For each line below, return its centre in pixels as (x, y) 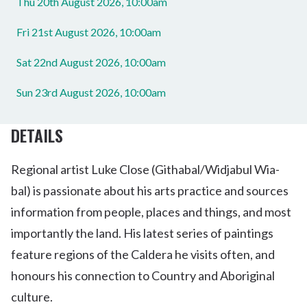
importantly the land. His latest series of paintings (142, 233)
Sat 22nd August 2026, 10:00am (91, 62)
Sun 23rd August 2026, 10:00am (91, 92)
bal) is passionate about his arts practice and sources (150, 191)
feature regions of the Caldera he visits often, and (143, 254)
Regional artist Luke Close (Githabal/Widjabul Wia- (145, 169)
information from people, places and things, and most (151, 212)
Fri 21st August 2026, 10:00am (89, 32)
